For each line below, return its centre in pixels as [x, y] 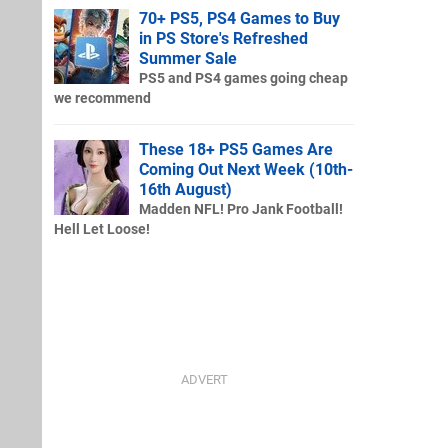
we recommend [102, 98]
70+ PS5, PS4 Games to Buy [239, 18]
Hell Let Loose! [102, 229]
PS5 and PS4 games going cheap [243, 78]
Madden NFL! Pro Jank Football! [241, 209]
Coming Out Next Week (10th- [246, 169]
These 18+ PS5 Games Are [236, 149]
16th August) [185, 189]
